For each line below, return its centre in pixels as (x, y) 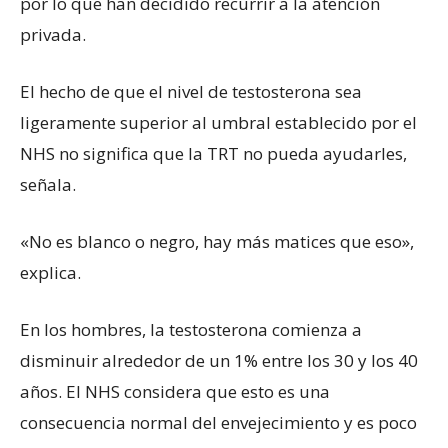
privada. (53, 34)
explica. (50, 272)
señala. (48, 184)
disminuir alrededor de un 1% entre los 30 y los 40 (219, 360)
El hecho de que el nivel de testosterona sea (191, 91)
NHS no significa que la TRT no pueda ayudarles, (213, 153)
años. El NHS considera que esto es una (175, 391)
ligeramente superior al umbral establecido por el (218, 122)
